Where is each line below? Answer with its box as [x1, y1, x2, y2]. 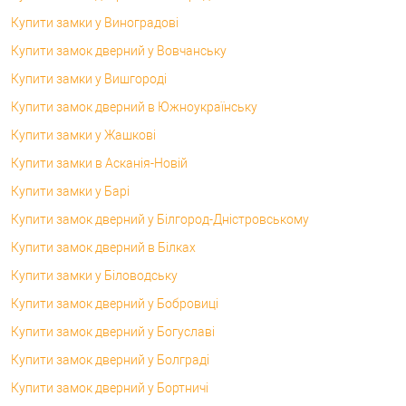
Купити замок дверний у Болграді [11, 352, 209, 367]
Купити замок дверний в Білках [11, 239, 196, 255]
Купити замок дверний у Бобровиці [11, 295, 218, 311]
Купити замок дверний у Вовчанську [11, 43, 227, 58]
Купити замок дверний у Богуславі [11, 324, 215, 339]
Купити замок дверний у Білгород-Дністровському [11, 211, 309, 227]
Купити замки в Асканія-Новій [11, 155, 188, 170]
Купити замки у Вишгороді [11, 71, 167, 86]
